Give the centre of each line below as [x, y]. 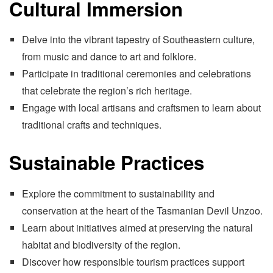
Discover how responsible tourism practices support [133, 261]
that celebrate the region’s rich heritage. [107, 91]
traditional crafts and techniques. [91, 125]
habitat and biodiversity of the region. [101, 244]
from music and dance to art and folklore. [109, 57]
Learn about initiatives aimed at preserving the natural [137, 227]
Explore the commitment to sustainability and [118, 193]
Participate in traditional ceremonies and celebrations [136, 74]
